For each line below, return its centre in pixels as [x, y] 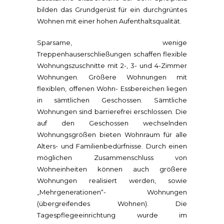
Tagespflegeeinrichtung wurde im [112, 215]
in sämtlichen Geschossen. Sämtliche [112, 100]
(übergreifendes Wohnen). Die [112, 203]
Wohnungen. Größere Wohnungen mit [112, 77]
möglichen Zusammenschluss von [112, 157]
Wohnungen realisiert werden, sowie [112, 180]
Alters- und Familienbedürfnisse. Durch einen [112, 146]
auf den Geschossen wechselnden [112, 123]
